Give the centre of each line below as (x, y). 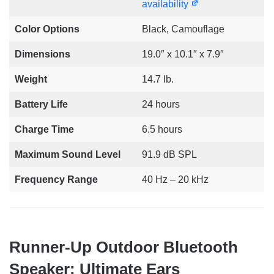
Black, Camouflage (183, 29)
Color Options (47, 29)
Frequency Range (56, 180)
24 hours (161, 105)
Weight (31, 80)
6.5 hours (162, 130)
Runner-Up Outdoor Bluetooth (124, 247)
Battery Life (41, 105)
